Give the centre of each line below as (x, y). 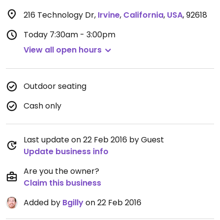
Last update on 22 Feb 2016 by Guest (94, 140)
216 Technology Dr (59, 15)
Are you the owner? (61, 171)
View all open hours (63, 50)
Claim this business (62, 183)
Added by (43, 203)
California (143, 15)
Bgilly (73, 203)
